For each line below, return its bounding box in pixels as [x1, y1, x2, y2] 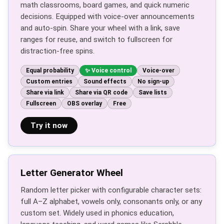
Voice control [91, 67, 131, 74]
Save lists [138, 89, 167, 96]
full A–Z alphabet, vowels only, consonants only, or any [20, 197, 202, 206]
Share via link [26, 89, 64, 96]
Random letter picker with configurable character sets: [20, 185, 201, 194]
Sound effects [83, 78, 126, 85]
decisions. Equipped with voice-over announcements [20, 12, 194, 21]
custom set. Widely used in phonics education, [20, 208, 174, 217]
